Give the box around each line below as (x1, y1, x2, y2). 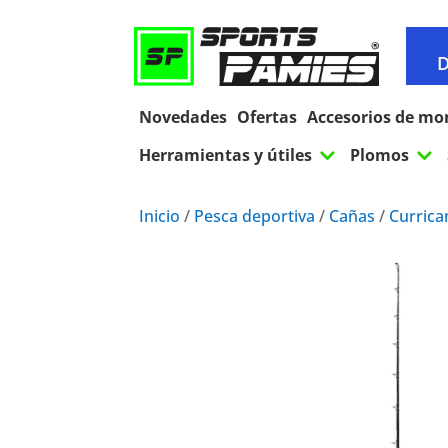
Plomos (350, 144, 410, 167)
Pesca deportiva (194, 205, 316, 228)
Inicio (139, 205, 181, 228)
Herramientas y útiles (139, 144, 313, 167)
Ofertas (237, 106, 298, 129)
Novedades (139, 106, 228, 129)
